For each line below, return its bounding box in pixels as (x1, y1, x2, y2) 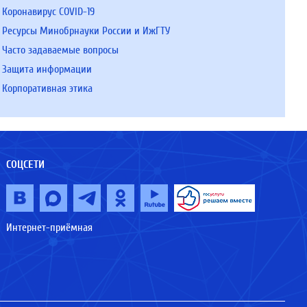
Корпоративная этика (1, 82, 93, 95)
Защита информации (1, 63, 92, 75)
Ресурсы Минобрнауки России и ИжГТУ (1, 25, 170, 37)
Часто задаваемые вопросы (1, 44, 119, 56)
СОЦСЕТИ (6, 158, 45, 171)
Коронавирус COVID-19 (1, 5, 95, 18)
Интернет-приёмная (6, 221, 93, 234)
